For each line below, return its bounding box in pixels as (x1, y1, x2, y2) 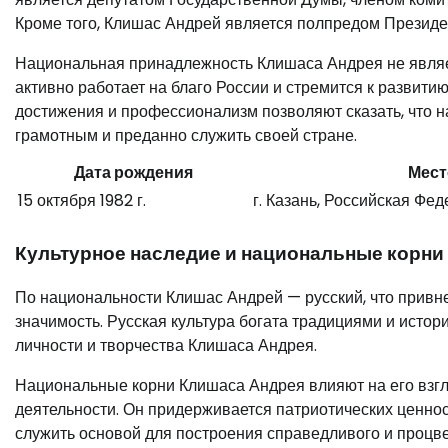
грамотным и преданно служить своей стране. (15, 123, 357, 147)
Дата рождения (74, 160, 193, 184)
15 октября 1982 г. (18, 188, 146, 212)
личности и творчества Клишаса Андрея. (15, 334, 317, 358)
